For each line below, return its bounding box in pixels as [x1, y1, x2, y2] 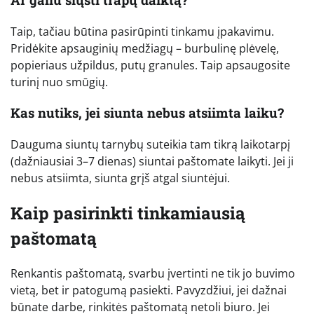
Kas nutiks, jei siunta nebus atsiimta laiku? [11, 104, 284, 122]
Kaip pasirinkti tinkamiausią [11, 201, 245, 224]
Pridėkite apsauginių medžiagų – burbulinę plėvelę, [11, 40, 279, 56]
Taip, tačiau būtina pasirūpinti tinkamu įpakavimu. [11, 23, 274, 39]
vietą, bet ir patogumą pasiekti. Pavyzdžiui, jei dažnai [11, 282, 287, 298]
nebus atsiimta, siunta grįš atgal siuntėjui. [11, 170, 230, 186]
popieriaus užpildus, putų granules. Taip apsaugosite [11, 57, 290, 73]
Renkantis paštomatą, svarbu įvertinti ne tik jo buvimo [11, 265, 295, 281]
